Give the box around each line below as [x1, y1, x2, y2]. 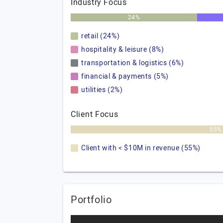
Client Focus [71, 109, 118, 120]
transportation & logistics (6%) [81, 58, 184, 68]
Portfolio [71, 193, 112, 207]
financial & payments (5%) [81, 71, 169, 82]
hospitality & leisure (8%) [81, 44, 164, 55]
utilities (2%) [81, 85, 123, 95]
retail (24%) [81, 31, 120, 41]
